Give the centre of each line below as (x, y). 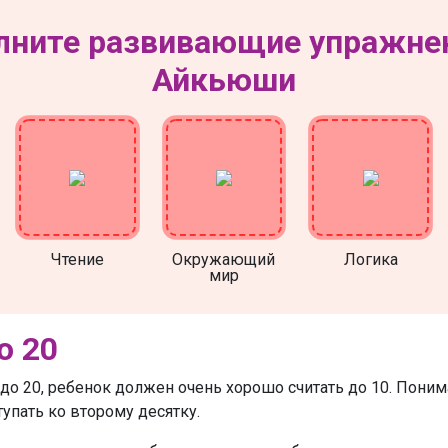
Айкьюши (224, 80)
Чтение (77, 259)
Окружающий (224, 259)
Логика (370, 259)
